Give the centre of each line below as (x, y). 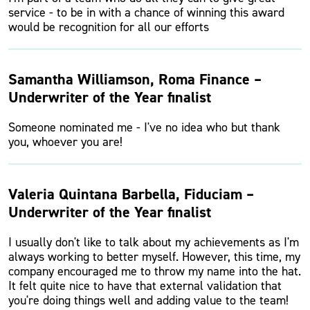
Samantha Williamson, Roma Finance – (135, 79)
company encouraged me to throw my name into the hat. (155, 271)
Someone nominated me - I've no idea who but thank (144, 127)
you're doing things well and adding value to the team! (148, 300)
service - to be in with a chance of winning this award (146, 12)
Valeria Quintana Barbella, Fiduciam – (131, 194)
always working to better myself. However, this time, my (154, 257)
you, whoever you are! (65, 142)
